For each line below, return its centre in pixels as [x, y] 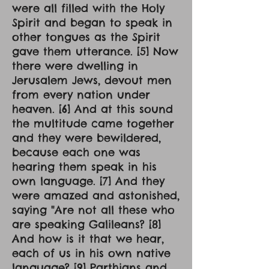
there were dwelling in [75, 66]
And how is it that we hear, [88, 239]
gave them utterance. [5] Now [95, 51]
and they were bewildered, [86, 138]
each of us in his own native [91, 253]
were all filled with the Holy [88, 8]
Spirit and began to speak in [92, 23]
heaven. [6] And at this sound [92, 109]
